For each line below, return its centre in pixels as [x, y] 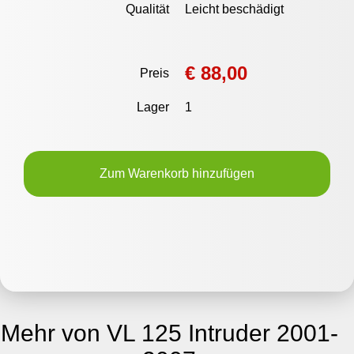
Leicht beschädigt [234, 9]
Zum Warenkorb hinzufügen [177, 174]
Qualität [147, 9]
